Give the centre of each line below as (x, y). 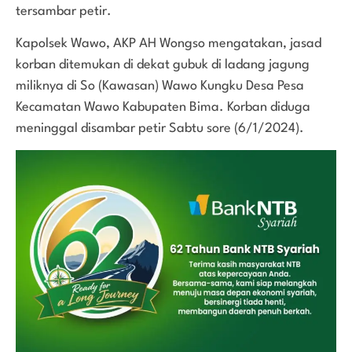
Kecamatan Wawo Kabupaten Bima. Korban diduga (163, 107)
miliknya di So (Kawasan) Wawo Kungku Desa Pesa (160, 86)
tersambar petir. (64, 11)
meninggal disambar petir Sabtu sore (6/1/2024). (160, 128)
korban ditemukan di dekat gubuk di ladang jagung (163, 64)
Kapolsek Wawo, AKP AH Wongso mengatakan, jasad (169, 43)
